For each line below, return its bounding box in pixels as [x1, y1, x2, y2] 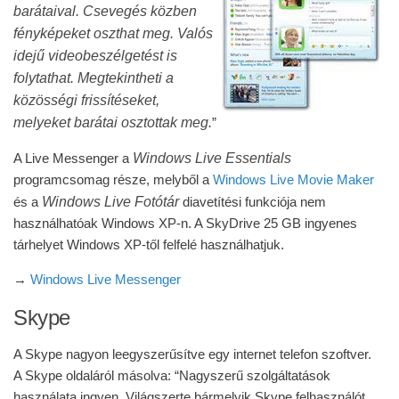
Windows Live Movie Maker [213, 172, 374, 187]
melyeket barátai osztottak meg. [13, 114, 212, 130]
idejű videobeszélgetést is [13, 47, 177, 63]
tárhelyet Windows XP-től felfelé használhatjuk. [13, 237, 284, 252]
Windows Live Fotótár [42, 193, 179, 209]
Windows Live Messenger [30, 272, 181, 287]
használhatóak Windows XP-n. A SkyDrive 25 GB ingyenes [13, 216, 357, 231]
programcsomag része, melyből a [13, 172, 213, 187]
